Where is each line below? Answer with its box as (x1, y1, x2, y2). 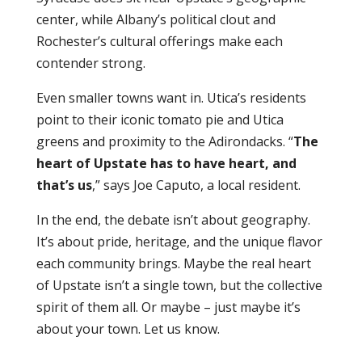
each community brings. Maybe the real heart (36, 254, 311, 272)
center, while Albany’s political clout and (36, 10, 276, 28)
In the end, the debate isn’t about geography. (36, 210, 310, 229)
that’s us (36, 175, 92, 194)
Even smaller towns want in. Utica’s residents (36, 88, 306, 107)
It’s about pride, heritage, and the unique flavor (36, 232, 322, 250)
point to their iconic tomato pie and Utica (36, 110, 284, 128)
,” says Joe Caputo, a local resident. (91, 175, 301, 194)
